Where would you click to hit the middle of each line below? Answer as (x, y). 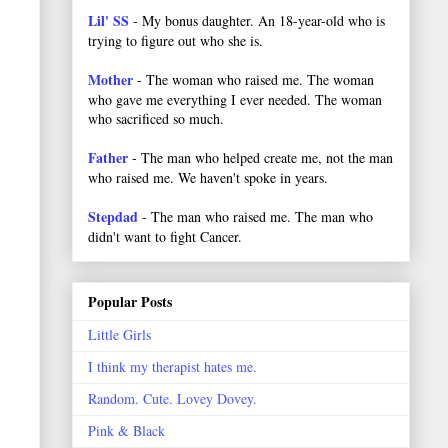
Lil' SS (108, 20)
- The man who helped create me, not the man (262, 157)
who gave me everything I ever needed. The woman (235, 99)
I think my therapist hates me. (172, 367)
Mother (112, 79)
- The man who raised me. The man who (257, 216)
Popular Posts (130, 302)
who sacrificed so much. (156, 118)
